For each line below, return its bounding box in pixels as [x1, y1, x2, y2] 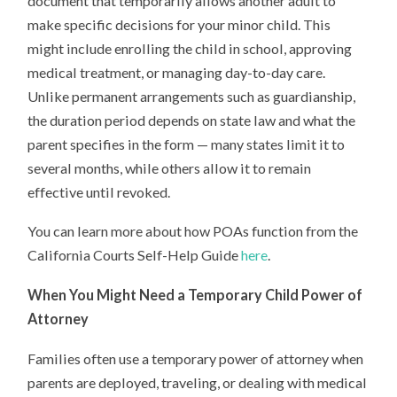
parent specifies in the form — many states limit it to [27, 135, 346, 152]
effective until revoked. [27, 183, 171, 200]
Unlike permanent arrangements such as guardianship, [27, 87, 356, 105]
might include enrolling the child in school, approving [27, 39, 353, 57]
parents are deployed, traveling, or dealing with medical [27, 373, 368, 391]
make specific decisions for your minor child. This [27, 15, 331, 33]
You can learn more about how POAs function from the [27, 222, 359, 240]
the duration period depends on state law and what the [27, 111, 356, 128]
